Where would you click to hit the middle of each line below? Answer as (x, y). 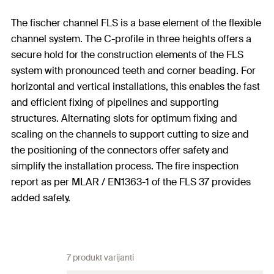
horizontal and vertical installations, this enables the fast (135, 87)
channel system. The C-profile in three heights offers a (131, 39)
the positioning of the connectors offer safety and (120, 150)
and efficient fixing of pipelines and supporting (115, 102)
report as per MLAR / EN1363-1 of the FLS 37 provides (131, 182)
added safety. (41, 198)
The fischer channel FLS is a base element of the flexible (136, 23)
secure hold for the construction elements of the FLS (127, 55)
